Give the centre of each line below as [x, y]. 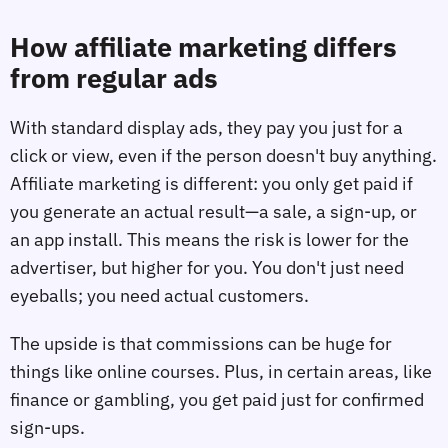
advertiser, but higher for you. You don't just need [207, 268]
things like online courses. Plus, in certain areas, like [221, 371]
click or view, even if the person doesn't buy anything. [223, 156]
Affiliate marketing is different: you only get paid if [211, 184]
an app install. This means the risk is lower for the [209, 240]
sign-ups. [47, 427]
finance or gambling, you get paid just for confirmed [217, 399]
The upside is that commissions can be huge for [201, 343]
